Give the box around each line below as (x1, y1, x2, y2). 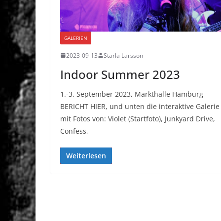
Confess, (60, 126, 88, 136)
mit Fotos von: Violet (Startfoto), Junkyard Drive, (60, 113, 215, 123)
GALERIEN (64, 34, 87, 41)
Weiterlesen (66, 150, 106, 160)
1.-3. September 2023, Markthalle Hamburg (60, 89, 203, 99)
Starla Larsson (104, 51, 143, 60)
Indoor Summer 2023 (60, 66, 180, 82)
